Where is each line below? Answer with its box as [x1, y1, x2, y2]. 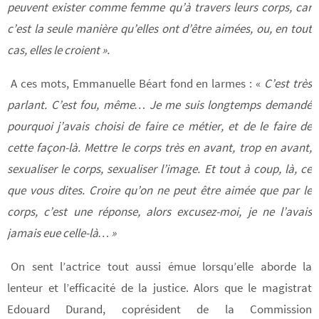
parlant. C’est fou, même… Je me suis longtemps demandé [7, 96, 312, 113]
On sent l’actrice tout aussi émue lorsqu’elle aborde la [11, 258, 312, 274]
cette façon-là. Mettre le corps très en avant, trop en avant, [7, 139, 312, 155]
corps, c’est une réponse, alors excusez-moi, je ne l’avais [7, 203, 312, 219]
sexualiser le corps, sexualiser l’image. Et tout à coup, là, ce [7, 160, 312, 177]
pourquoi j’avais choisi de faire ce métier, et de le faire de [7, 117, 312, 134]
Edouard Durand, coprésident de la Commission [7, 300, 312, 317]
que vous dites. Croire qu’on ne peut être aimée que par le [7, 182, 312, 198]
